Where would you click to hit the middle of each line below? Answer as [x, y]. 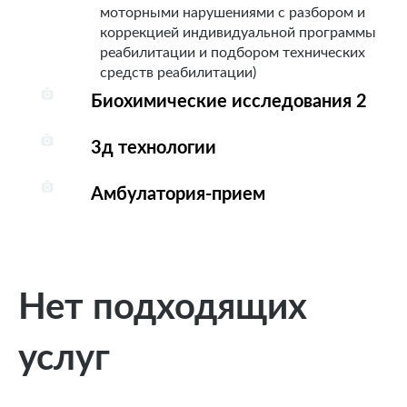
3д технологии [154, 148]
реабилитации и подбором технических [233, 53]
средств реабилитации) [178, 73]
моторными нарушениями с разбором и [233, 13]
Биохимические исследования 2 [229, 102]
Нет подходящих [163, 308]
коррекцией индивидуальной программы [238, 33]
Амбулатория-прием [178, 194]
